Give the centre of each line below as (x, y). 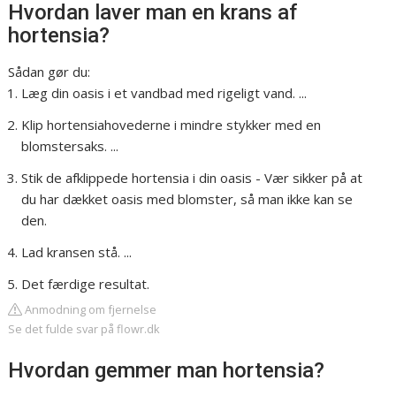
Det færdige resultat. (86, 284)
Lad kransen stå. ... (77, 252)
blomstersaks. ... (70, 146)
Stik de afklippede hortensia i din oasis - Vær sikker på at (192, 178)
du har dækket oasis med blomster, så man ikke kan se (187, 199)
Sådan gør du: (49, 72)
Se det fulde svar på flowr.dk (84, 329)
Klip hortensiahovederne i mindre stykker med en (171, 125)
